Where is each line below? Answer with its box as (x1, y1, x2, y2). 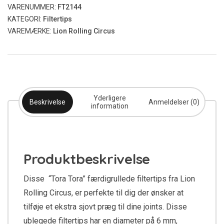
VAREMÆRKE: (7, 27, 53, 35)
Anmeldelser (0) (148, 98, 199, 106)
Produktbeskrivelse (23, 150, 150, 167)
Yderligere (93, 94, 126, 102)
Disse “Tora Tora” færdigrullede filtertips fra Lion (23, 174, 195, 183)
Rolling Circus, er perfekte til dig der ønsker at (23, 188, 183, 197)
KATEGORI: (7, 15, 43, 23)
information (90, 102, 128, 110)
